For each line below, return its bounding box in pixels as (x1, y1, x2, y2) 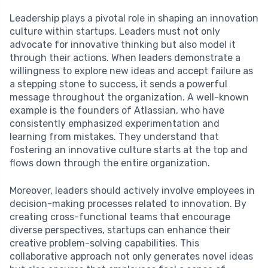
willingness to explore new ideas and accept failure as (10, 65, 253, 77)
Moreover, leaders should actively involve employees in (10, 185, 255, 197)
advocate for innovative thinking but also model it (10, 39, 236, 51)
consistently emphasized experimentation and (10, 118, 220, 130)
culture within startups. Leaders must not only (10, 26, 220, 38)
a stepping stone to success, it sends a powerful (10, 78, 227, 90)
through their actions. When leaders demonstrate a (10, 52, 240, 64)
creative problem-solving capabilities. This (10, 237, 199, 249)
